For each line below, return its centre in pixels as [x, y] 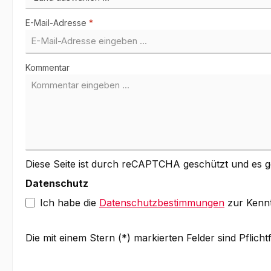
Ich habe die [70, 203]
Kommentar [47, 68]
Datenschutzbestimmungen [162, 203]
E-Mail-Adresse [57, 23]
